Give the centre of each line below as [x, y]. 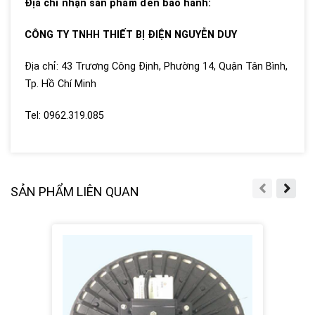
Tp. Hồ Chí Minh [60, 84]
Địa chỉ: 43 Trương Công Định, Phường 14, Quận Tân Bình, [156, 67]
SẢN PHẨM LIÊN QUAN [75, 192]
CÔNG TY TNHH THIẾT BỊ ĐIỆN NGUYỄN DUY [131, 35]
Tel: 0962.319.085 [64, 116]
